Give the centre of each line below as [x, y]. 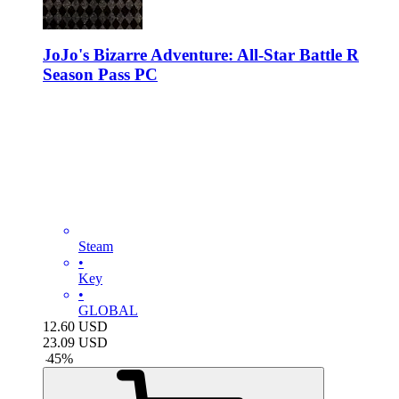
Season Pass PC [100, 75]
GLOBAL [108, 311]
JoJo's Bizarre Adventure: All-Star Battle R [201, 55]
